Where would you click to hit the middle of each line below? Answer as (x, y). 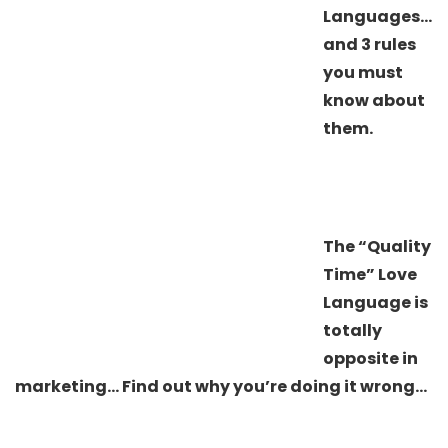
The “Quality (377, 246)
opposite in (370, 358)
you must (363, 72)
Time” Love (370, 274)
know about (374, 100)
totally (352, 330)
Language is (375, 302)
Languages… (377, 16)
